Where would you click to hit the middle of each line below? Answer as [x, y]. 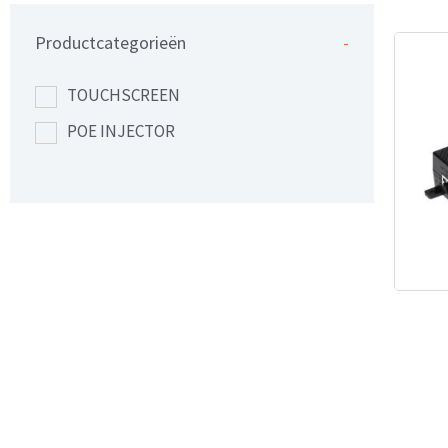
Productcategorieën [110, 43]
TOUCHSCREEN [123, 95]
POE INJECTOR [121, 131]
